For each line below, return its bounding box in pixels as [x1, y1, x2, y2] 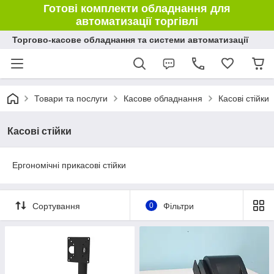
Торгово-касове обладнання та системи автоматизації [12, 35, 248, 45]
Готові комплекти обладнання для [43, 2, 231, 15]
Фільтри [163, 201, 194, 211]
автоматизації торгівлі [76, 15, 198, 28]
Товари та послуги [34, 94, 108, 103]
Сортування [32, 201, 80, 211]
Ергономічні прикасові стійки [12, 160, 126, 170]
